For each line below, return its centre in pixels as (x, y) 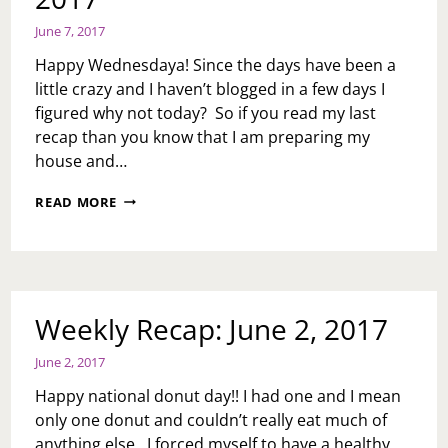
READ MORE (76, 201)
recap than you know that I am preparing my (203, 136)
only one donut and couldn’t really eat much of (211, 419)
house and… (81, 160)
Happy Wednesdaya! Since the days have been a (216, 64)
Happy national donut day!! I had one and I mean (218, 395)
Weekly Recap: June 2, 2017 (212, 328)
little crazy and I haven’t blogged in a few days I (210, 88)
